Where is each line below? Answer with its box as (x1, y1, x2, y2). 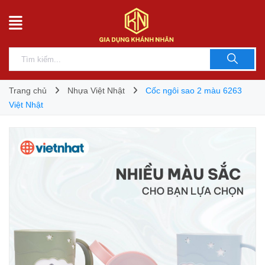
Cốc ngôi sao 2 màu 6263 (146, 86, 242, 95)
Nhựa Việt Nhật (67, 86, 125, 95)
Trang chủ (9, 86, 47, 95)
